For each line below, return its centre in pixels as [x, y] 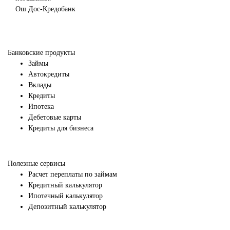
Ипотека [41, 107]
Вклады [40, 85]
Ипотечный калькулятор [65, 196]
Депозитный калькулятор [67, 207]
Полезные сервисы [36, 164]
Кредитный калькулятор [65, 185]
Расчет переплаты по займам [73, 175]
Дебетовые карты [55, 118]
